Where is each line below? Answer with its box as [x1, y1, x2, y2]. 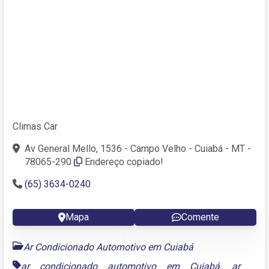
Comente [181, 211, 219, 223]
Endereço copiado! [85, 156, 163, 168]
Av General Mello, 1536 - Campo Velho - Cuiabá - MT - [25, 142, 251, 154]
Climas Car [13, 120, 58, 132]
